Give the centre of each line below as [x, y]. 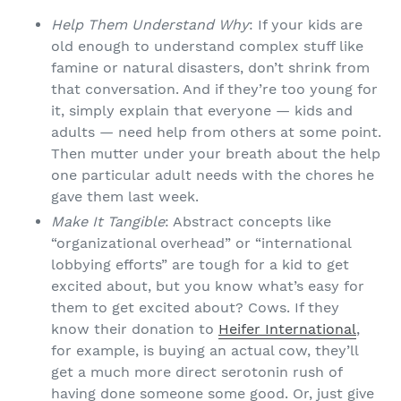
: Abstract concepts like [248, 222]
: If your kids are [306, 25]
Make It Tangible [108, 222]
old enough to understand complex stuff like [207, 47]
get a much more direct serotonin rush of [196, 372]
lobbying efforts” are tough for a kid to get [200, 265]
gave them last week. [125, 197]
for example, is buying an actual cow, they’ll [205, 351]
